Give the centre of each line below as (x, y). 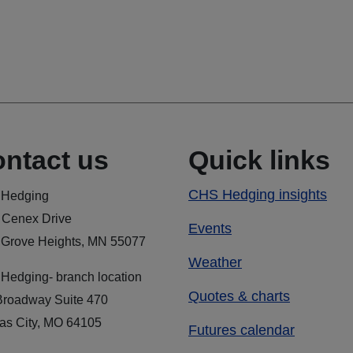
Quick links (259, 160)
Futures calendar (242, 331)
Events (210, 229)
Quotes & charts (239, 297)
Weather (215, 263)
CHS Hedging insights (258, 195)
